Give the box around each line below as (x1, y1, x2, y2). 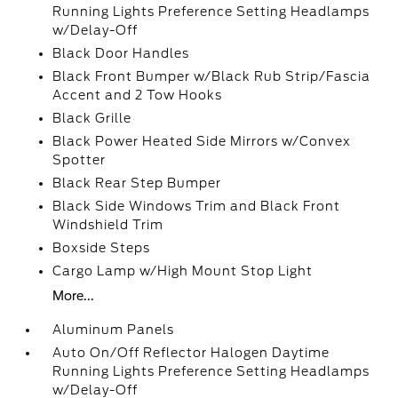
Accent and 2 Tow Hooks (52, 88, 223, 102)
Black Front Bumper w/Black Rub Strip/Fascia (52, 69, 371, 84)
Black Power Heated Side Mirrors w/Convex (52, 134, 352, 148)
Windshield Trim (52, 218, 164, 232)
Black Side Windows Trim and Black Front (52, 199, 341, 213)
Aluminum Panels (52, 322, 175, 337)
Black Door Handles (52, 46, 190, 60)
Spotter (52, 153, 107, 167)
